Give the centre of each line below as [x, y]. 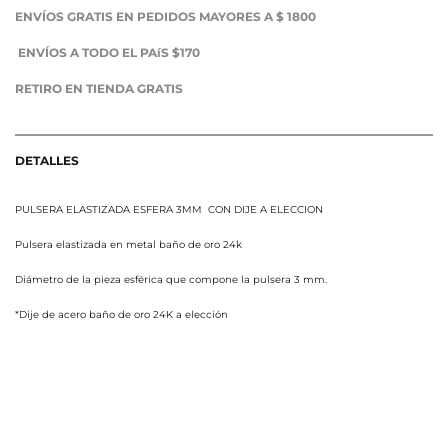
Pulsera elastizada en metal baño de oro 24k [130, 244]
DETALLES [47, 160]
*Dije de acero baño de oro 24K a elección [121, 314]
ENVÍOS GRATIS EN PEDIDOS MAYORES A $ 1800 [165, 16]
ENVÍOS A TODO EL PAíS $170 [109, 52]
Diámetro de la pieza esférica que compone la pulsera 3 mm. [171, 279]
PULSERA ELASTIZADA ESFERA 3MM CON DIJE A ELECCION [169, 209]
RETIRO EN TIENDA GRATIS [99, 88]
